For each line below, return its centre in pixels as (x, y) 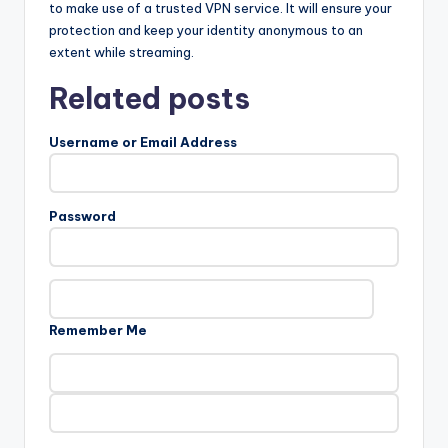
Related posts (149, 99)
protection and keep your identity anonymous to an (206, 30)
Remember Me (98, 330)
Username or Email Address (143, 142)
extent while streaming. (121, 52)
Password (82, 216)
